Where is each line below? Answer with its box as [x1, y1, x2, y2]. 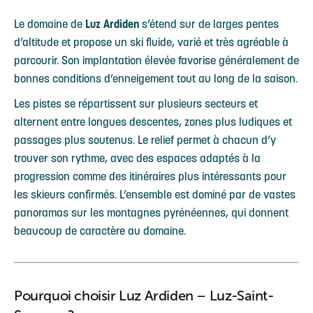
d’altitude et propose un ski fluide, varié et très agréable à [14, 35, 289, 49]
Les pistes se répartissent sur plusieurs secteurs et [14, 96, 258, 110]
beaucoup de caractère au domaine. [14, 224, 186, 238]
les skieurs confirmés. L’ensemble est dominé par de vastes [14, 187, 296, 201]
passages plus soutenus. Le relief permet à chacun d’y [14, 133, 276, 147]
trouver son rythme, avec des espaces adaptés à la [14, 151, 261, 165]
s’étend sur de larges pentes [139, 17, 279, 31]
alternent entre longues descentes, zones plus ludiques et [14, 115, 292, 129]
